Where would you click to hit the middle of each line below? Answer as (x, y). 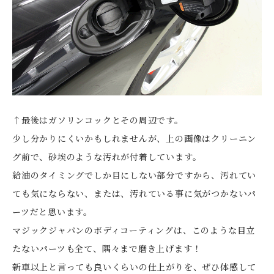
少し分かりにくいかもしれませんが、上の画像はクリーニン (135, 138)
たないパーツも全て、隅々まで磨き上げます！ (107, 248)
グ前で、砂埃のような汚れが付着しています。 (107, 156)
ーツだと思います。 (53, 211)
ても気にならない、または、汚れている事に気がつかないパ (135, 193)
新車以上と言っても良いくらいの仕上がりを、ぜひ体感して (135, 266)
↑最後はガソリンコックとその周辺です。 (98, 120)
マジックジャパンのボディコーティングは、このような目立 (134, 230)
